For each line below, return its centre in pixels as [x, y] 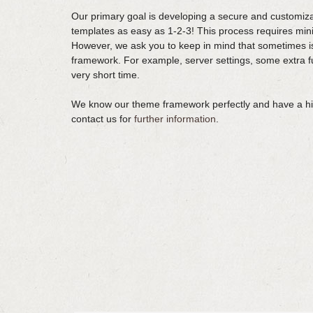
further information [175, 119]
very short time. [105, 75]
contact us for [103, 119]
